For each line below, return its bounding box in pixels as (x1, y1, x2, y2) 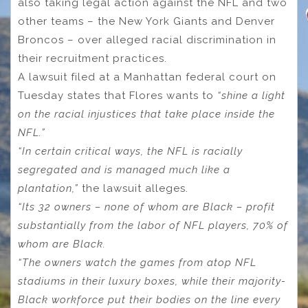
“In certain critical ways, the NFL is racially (18, 145, 243, 158)
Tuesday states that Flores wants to (18, 89, 214, 102)
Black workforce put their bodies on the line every (18, 294, 280, 307)
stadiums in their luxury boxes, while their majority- (18, 275, 286, 288)
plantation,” (18, 182, 78, 195)
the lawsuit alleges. (78, 182, 188, 195)
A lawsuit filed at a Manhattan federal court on (18, 71, 276, 84)
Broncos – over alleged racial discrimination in (18, 34, 276, 47)
